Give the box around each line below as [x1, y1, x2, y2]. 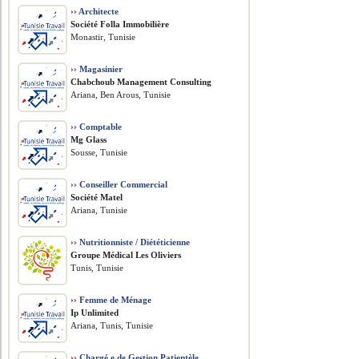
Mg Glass [71, 135, 107, 144]
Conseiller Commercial [77, 179, 168, 189]
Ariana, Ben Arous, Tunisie [71, 90, 171, 99]
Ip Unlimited [71, 308, 119, 317]
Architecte [77, 6, 119, 16]
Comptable [77, 122, 123, 131]
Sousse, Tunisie [71, 147, 128, 157]
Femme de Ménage [77, 295, 152, 305]
